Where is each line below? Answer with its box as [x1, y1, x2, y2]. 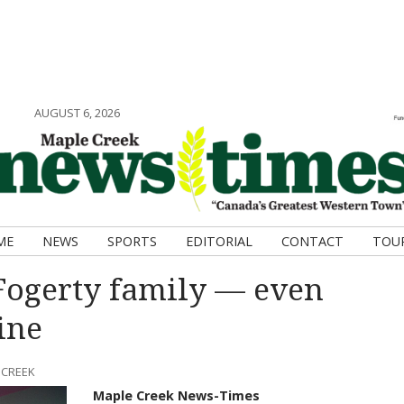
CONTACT [281, 233, 344, 250]
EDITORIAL [186, 233, 252, 250]
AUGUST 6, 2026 [33, 105, 120, 121]
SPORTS [107, 233, 157, 250]
